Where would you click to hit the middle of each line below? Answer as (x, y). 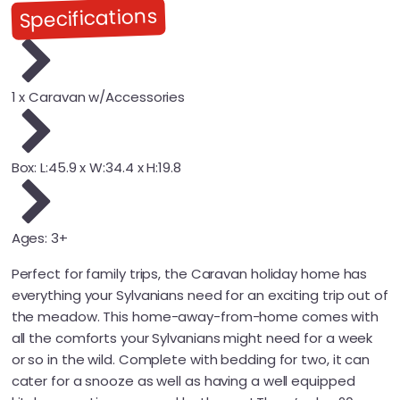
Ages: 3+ (39, 238)
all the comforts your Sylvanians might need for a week (192, 337)
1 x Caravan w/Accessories (98, 97)
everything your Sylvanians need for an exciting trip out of (200, 295)
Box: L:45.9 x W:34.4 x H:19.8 (96, 168)
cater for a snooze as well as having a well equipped (183, 380)
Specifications (88, 18)
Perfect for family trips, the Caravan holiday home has (189, 273)
